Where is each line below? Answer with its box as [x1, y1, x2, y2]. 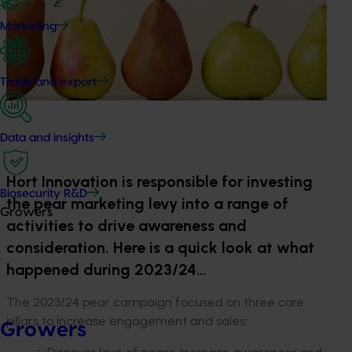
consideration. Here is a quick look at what [6, 237, 314, 257]
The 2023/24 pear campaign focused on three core [6, 294, 304, 310]
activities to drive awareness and [6, 215, 247, 235]
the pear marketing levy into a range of [6, 193, 288, 213]
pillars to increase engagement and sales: [6, 313, 247, 328]
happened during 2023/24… [6, 259, 207, 279]
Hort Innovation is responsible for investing [6, 171, 313, 191]
